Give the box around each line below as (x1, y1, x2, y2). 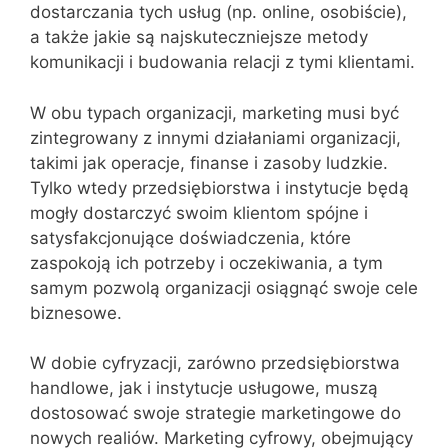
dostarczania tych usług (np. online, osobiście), (30, 2, 407, 22)
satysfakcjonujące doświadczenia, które (30, 227, 351, 248)
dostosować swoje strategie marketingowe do (30, 403, 401, 423)
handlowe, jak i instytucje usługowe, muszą (30, 378, 378, 398)
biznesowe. (30, 302, 122, 323)
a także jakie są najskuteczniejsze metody (30, 27, 368, 47)
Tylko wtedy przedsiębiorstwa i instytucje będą (30, 177, 409, 198)
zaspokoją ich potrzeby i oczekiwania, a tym (30, 252, 383, 273)
